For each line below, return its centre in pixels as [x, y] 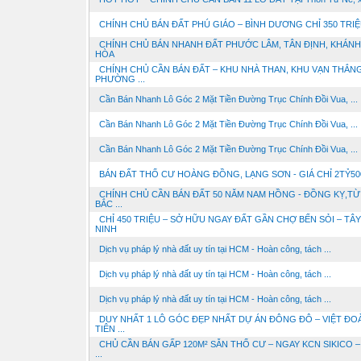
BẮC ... [108, 204]
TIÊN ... [110, 329]
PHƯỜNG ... [120, 79]
